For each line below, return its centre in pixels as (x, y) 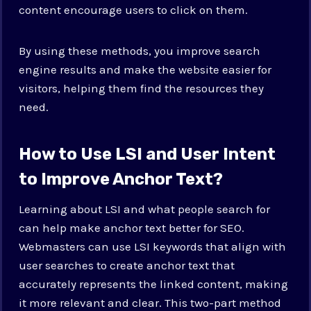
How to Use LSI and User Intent (148, 154)
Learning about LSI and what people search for (145, 209)
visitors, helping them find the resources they (142, 88)
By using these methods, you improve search (140, 50)
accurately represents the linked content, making (154, 284)
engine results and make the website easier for (145, 69)
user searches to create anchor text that (127, 265)
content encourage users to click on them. (134, 9)
